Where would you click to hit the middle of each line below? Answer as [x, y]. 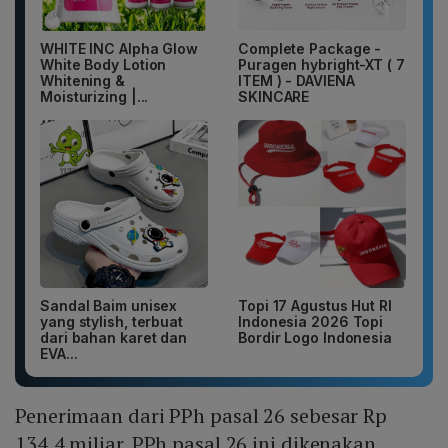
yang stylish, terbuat [111, 322]
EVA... [59, 354]
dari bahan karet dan [113, 338]
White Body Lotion [103, 65]
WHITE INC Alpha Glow [119, 49]
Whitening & [82, 81]
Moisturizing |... [94, 97]
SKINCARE [274, 97]
